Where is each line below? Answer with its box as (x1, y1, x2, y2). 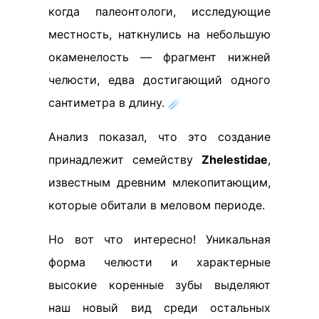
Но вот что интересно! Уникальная (48, 232, 271, 246)
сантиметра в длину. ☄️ (48, 95, 182, 110)
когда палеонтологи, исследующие (48, 4, 271, 19)
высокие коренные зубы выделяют (48, 278, 271, 292)
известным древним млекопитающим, (48, 175, 271, 189)
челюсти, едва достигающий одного (48, 73, 271, 87)
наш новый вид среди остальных (48, 300, 271, 315)
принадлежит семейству (48, 152, 202, 167)
